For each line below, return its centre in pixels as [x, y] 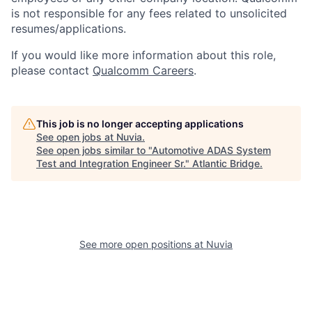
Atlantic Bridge [226, 163]
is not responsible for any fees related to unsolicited [149, 13]
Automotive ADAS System [211, 150]
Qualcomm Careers [143, 70]
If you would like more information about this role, [143, 55]
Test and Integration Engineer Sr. [111, 163]
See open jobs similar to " [94, 150]
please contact [52, 70]
